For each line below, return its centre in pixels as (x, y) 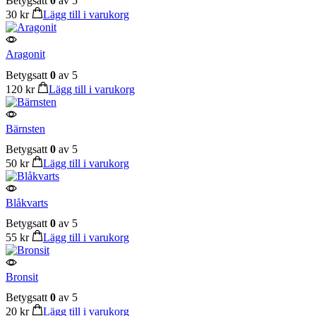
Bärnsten (25, 128)
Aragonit (25, 54)
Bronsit (22, 276)
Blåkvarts (27, 202)
